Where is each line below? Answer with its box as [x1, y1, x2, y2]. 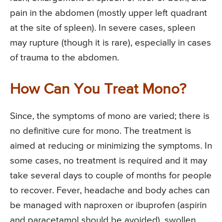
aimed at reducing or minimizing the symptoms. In [10, 141, 212, 151]
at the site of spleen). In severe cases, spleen [10, 23, 195, 33]
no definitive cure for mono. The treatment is [10, 126, 191, 136]
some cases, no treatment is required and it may [10, 156, 207, 166]
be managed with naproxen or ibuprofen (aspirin [10, 201, 207, 211]
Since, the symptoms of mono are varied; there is [10, 111, 210, 121]
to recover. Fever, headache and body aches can [10, 186, 210, 196]
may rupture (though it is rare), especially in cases [10, 38, 211, 48]
